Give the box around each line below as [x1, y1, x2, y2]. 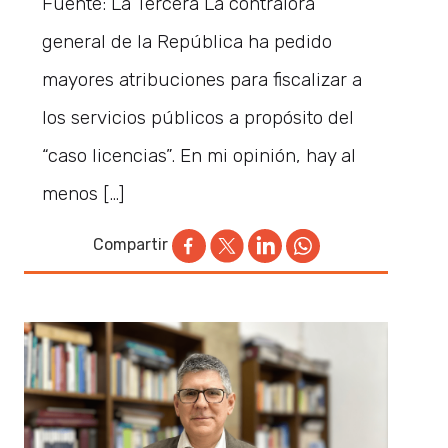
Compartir [92, 234, 168, 254]
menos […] [42, 181, 125, 205]
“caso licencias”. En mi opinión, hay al [42, 143, 357, 167]
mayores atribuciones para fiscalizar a [42, 67, 363, 91]
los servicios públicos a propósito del [42, 105, 355, 129]
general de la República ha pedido [42, 29, 333, 53]
